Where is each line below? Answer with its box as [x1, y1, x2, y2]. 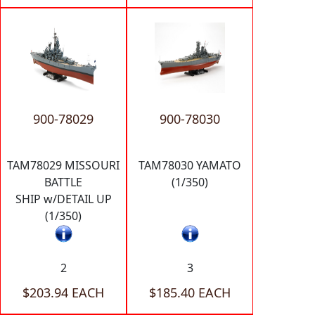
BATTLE [44, 174, 82, 190]
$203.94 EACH [22, 283, 104, 301]
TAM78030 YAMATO [139, 157, 241, 173]
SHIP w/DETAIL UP [15, 191, 112, 207]
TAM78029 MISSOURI [7, 157, 120, 173]
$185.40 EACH [149, 283, 231, 301]
